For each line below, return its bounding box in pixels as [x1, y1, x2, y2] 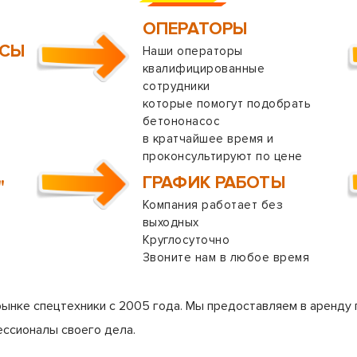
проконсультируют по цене [143, 149, 303, 163]
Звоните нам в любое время [143, 250, 309, 265]
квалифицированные [143, 61, 265, 76]
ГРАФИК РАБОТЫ [143, 172, 285, 194]
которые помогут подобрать [143, 96, 311, 111]
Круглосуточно [143, 233, 230, 247]
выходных [143, 215, 199, 229]
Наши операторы [143, 44, 243, 58]
